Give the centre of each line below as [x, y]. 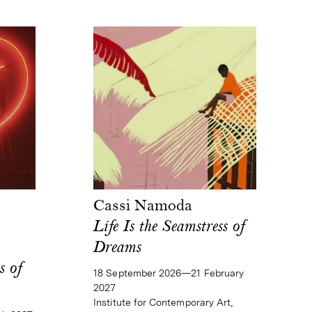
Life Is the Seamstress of [170, 227]
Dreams [118, 248]
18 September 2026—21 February [169, 273]
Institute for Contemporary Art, [163, 302]
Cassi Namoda [143, 206]
